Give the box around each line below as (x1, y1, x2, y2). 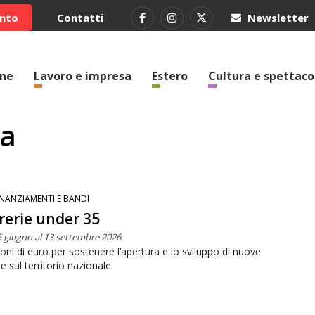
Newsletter (245, 11, 309, 25)
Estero (152, 68, 188, 84)
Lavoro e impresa (34, 68, 131, 84)
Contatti (57, 11, 103, 25)
